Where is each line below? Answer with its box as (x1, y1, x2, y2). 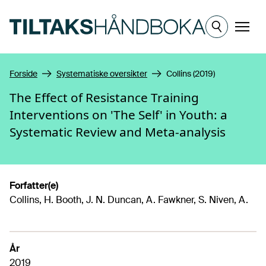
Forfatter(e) (9, 179, 58, 192)
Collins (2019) (166, 68, 215, 79)
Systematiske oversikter (56, 68, 147, 79)
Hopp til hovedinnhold (9, 5, 104, 17)
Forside (9, 68, 37, 79)
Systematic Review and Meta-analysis (9, 123, 226, 140)
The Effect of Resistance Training (9, 89, 199, 106)
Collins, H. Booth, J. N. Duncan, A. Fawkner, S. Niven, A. (9, 194, 248, 206)
